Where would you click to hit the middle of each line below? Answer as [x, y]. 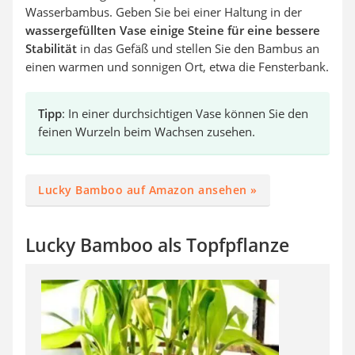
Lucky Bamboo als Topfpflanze [157, 244]
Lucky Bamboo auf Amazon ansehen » [148, 189]
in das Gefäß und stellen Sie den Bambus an [198, 48]
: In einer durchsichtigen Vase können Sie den [185, 113]
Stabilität [51, 48]
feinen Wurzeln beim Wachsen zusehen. [147, 131]
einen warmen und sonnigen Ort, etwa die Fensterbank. [177, 66]
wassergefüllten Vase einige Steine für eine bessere [173, 30]
